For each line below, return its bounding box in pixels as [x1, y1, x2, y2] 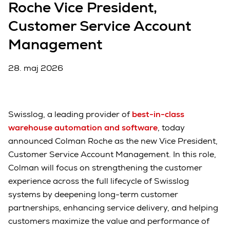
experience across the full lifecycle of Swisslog [8, 176, 189, 187]
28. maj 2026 [8, 63, 63, 74]
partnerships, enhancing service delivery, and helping [8, 202, 218, 214]
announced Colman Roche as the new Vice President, [8, 136, 218, 147]
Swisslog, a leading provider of [8, 109, 132, 120]
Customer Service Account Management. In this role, [8, 149, 216, 160]
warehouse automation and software [8, 122, 158, 133]
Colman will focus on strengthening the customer [8, 162, 202, 174]
